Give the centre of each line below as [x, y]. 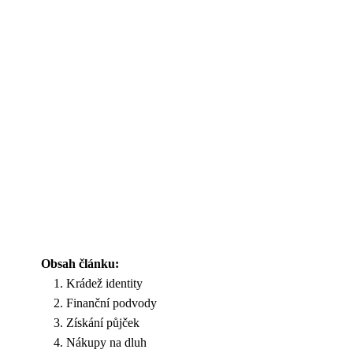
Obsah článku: [80, 264]
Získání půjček [103, 323]
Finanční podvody [111, 303]
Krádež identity [104, 283]
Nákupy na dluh [106, 342]
